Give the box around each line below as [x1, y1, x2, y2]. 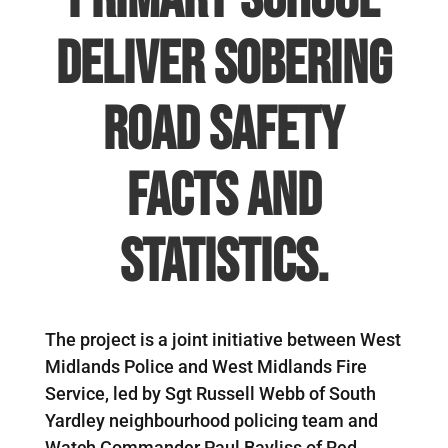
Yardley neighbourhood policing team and [44, 409, 378, 431]
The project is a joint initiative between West [44, 328, 401, 350]
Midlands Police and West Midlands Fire [44, 355, 367, 377]
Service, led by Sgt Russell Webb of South [44, 382, 376, 404]
